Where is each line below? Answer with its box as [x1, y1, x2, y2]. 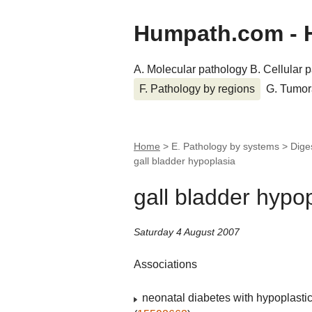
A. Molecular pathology [134, 63, 250, 75]
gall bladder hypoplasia [134, 155, 235, 166]
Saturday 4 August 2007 [134, 226, 240, 238]
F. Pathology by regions [139, 83, 255, 95]
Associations [134, 258, 197, 271]
